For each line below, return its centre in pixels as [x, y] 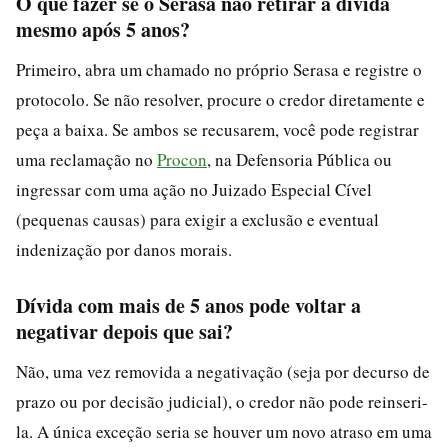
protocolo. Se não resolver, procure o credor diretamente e [220, 99]
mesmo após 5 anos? [103, 29]
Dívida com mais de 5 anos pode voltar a [188, 305]
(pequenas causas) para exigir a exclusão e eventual [197, 219]
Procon [182, 159]
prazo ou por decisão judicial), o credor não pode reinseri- [222, 401]
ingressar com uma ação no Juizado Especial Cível [194, 189]
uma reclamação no [86, 159]
